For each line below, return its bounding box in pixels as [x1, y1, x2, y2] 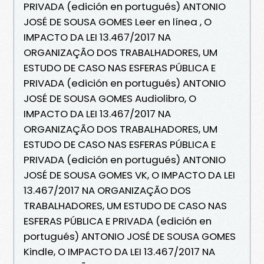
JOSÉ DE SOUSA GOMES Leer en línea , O [24, 14, 212, 29]
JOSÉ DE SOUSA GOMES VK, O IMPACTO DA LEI [24, 167, 235, 182]
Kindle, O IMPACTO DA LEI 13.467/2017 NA [24, 244, 215, 259]
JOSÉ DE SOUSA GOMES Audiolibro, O [24, 91, 196, 105]
